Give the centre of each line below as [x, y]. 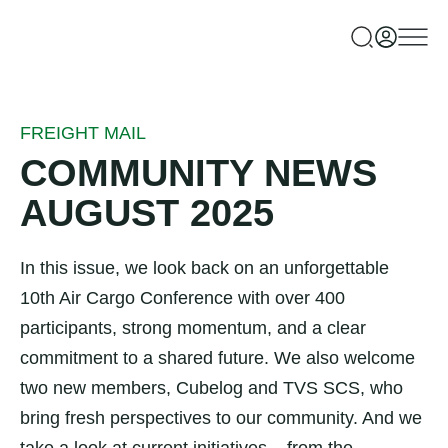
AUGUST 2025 [147, 213]
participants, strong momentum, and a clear [193, 328]
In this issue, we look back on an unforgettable [204, 268]
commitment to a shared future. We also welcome [217, 358]
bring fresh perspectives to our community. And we [221, 418]
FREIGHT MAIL [83, 133]
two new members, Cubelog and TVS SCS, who [211, 388]
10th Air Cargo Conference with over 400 [182, 298]
